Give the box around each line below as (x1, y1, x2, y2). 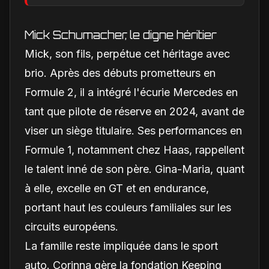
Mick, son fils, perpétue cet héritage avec (25, 47, 230, 60)
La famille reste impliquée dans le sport (25, 239, 218, 252)
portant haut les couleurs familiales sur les (25, 201, 231, 214)
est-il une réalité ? (101, 9, 190, 20)
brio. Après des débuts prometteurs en (25, 66, 216, 79)
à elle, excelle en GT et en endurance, (25, 181, 209, 195)
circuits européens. (25, 220, 118, 233)
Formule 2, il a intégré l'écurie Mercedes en (25, 85, 238, 98)
